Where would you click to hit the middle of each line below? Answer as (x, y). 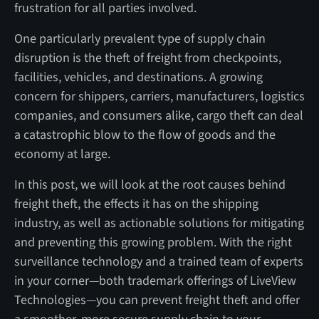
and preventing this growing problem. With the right (153, 242)
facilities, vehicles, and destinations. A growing (138, 77)
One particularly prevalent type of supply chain (140, 38)
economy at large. (63, 154)
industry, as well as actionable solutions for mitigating (159, 223)
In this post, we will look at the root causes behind (150, 184)
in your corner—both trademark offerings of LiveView (155, 281)
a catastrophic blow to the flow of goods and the (145, 135)
